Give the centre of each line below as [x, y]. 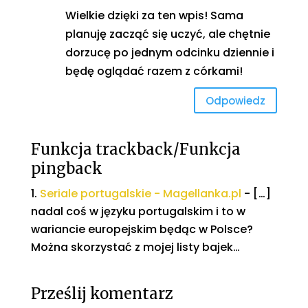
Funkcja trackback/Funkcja [135, 150]
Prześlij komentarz [102, 294]
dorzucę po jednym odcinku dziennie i [169, 53]
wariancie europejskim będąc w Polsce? [142, 230]
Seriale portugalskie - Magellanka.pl [140, 194]
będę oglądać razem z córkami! [154, 71]
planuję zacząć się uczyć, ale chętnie [167, 34]
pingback [66, 169]
